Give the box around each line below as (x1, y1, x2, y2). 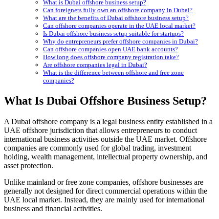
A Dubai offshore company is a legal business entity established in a (4, 117, 213, 126)
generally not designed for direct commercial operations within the (4, 187, 207, 196)
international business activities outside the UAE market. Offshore (4, 135, 207, 144)
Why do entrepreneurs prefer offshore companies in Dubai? (43, 38, 198, 45)
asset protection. (4, 161, 53, 170)
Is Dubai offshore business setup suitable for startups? (43, 30, 184, 38)
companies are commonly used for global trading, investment (4, 144, 191, 153)
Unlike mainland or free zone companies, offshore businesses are (4, 178, 203, 187)
